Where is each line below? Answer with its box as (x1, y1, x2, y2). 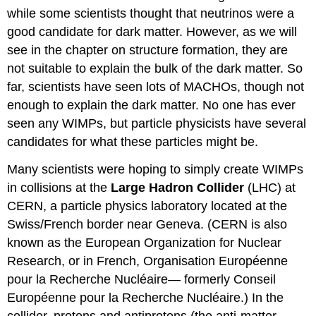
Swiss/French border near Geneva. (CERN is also (7, 217, 288, 231)
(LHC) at (244, 180, 296, 195)
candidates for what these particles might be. (7, 134, 259, 149)
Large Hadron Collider (111, 180, 245, 195)
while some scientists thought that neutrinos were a (7, 6, 295, 20)
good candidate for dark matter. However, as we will (7, 24, 298, 39)
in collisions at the (7, 180, 111, 195)
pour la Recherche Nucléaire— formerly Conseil (7, 272, 276, 286)
